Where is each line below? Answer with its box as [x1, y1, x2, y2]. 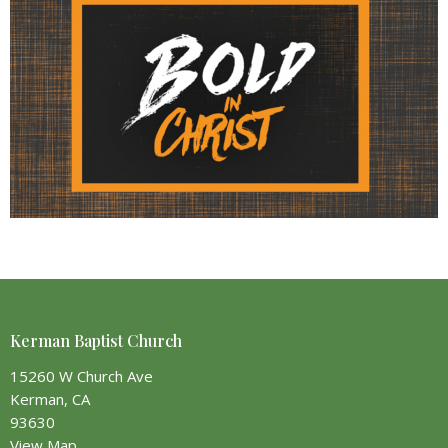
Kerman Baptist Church [10, 330, 182, 352]
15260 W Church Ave [10, 365, 153, 386]
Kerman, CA [10, 388, 90, 409]
